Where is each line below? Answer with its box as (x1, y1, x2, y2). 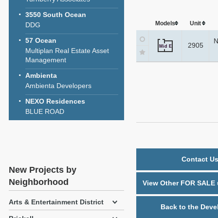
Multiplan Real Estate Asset (25, 47, 109, 54)
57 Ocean (25, 36, 56, 44)
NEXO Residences (25, 97, 85, 105)
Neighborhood (9, 177, 69, 187)
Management (25, 56, 66, 64)
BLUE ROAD (25, 108, 64, 115)
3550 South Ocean (25, 11, 86, 18)
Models (155, 20, 175, 27)
